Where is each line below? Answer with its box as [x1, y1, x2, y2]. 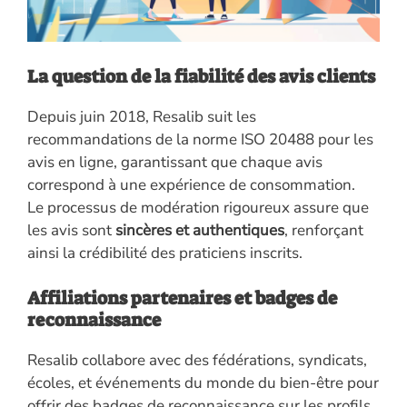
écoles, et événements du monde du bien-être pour [27, 372, 379, 394]
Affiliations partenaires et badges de [27, 286, 337, 311]
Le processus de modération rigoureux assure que [27, 196, 369, 218]
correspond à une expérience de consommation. [27, 174, 355, 195]
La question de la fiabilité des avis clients [27, 64, 375, 88]
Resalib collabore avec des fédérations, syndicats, [27, 350, 367, 372]
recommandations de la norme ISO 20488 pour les [27, 128, 373, 150]
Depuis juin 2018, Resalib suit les [27, 105, 256, 127]
